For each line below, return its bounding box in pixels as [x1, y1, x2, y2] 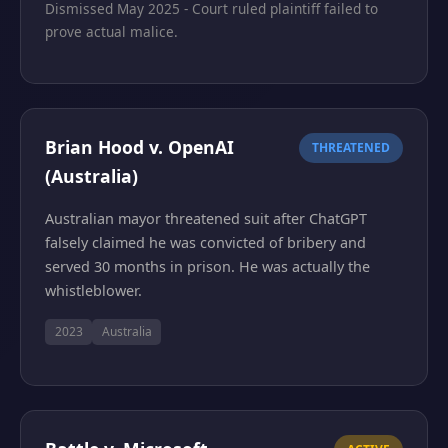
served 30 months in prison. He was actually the [45, 256, 370, 276]
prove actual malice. [45, 21, 178, 41]
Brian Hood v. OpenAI [45, 134, 234, 159]
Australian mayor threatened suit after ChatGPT [45, 208, 367, 228]
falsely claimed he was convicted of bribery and [45, 232, 366, 252]
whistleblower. [45, 280, 142, 300]
